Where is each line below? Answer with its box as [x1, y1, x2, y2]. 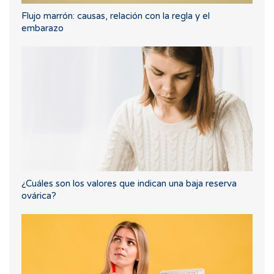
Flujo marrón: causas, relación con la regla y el [21, 10, 210, 22]
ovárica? [21, 190, 56, 202]
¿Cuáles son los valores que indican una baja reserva [21, 178, 237, 190]
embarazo [21, 23, 64, 34]
